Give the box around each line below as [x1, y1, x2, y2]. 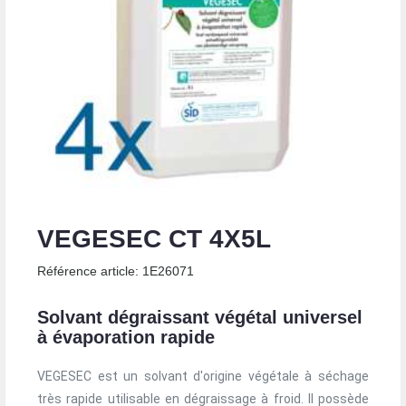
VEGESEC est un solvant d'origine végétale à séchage [37, 369, 369, 383]
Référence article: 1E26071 [37, 264, 194, 278]
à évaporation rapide [37, 327, 215, 347]
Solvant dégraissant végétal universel [37, 307, 362, 327]
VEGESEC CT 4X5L [37, 225, 271, 253]
